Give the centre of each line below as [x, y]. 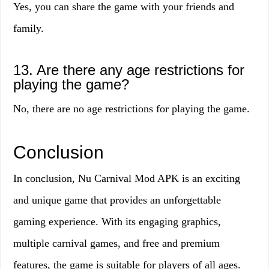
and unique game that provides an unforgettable [117, 200]
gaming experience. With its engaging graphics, [117, 222]
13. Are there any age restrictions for [129, 70]
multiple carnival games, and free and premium [117, 243]
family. [29, 28]
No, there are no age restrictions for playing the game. [132, 109]
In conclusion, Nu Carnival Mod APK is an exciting [127, 178]
